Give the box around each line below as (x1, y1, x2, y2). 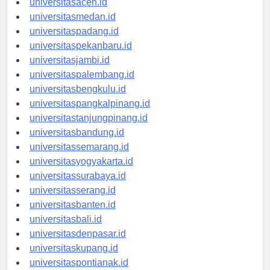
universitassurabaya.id (30, 181, 126, 192)
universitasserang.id (30, 196, 116, 207)
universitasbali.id (30, 225, 102, 236)
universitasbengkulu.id (30, 95, 126, 105)
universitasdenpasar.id (30, 239, 126, 250)
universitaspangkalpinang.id (30, 109, 150, 120)
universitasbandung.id (30, 138, 124, 149)
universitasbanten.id (30, 210, 116, 221)
